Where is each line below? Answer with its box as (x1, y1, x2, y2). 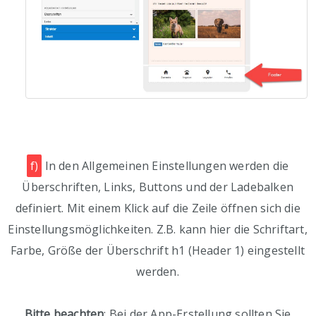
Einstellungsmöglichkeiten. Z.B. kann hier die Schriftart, (8, 221, 308, 238)
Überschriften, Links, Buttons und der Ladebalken (22, 179, 293, 195)
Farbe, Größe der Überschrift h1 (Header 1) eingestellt (11, 243, 305, 259)
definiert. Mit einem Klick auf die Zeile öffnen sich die (15, 200, 300, 217)
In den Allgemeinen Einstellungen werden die (42, 158, 289, 174)
